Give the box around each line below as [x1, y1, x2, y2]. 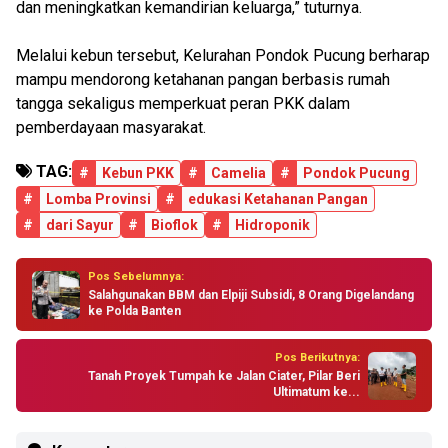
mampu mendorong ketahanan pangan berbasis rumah [16, 70, 390, 90]
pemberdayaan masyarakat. [16, 118, 206, 138]
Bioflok [151, 217, 198, 234]
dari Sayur [46, 217, 114, 234]
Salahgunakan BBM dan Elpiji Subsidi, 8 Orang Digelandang [88, 288, 414, 303]
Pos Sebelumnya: [88, 270, 184, 284]
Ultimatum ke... [273, 385, 360, 400]
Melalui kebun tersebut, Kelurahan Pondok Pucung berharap [16, 46, 430, 66]
